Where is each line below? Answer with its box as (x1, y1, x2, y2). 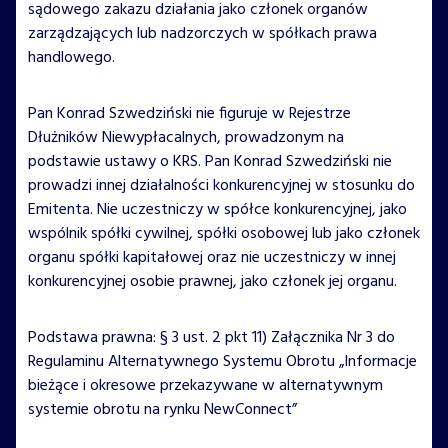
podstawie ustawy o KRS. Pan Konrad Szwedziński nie (28, 148, 392, 175)
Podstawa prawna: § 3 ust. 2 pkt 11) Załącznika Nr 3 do (28, 324, 395, 351)
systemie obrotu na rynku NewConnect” (28, 396, 297, 423)
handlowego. (28, 44, 115, 71)
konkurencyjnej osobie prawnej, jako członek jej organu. (28, 268, 397, 295)
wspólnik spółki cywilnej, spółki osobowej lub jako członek (28, 220, 420, 247)
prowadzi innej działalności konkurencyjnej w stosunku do (28, 172, 415, 199)
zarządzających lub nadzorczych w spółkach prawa (28, 20, 377, 47)
